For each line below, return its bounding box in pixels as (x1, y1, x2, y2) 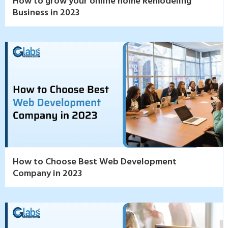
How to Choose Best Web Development (13, 154, 177, 168)
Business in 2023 (13, 5, 79, 19)
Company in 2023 (13, 166, 82, 180)
